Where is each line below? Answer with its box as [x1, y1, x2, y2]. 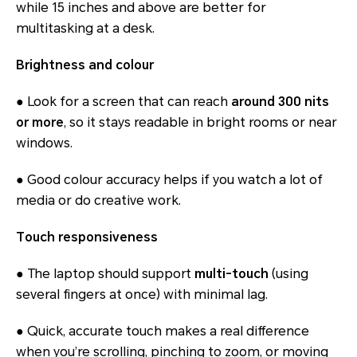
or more [16, 115, 64, 131]
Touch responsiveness [16, 229, 158, 245]
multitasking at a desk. [16, 21, 155, 37]
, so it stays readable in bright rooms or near [64, 115, 337, 131]
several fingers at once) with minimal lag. [16, 287, 268, 303]
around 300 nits [231, 94, 329, 110]
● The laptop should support [16, 266, 194, 282]
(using [269, 266, 308, 282]
